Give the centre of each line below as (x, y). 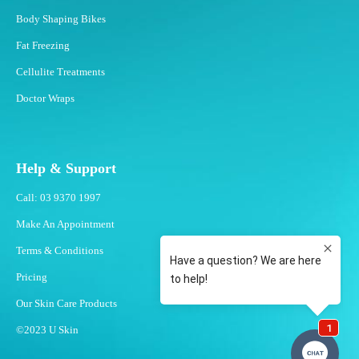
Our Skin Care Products (67, 304)
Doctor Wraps (45, 99)
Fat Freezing (43, 46)
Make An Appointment (65, 224)
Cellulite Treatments (61, 72)
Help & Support (66, 169)
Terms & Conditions (60, 251)
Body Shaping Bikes (61, 19)
